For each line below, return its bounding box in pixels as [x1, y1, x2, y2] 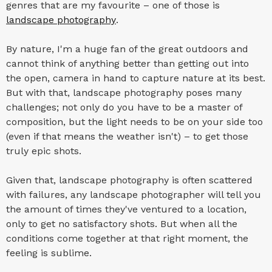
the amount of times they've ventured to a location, [6, 203, 246, 216]
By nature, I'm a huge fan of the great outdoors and [6, 43, 248, 55]
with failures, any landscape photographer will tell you [6, 189, 261, 201]
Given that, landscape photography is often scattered [6, 174, 253, 186]
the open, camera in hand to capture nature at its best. [6, 72, 265, 84]
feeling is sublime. [6, 247, 92, 259]
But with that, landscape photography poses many [6, 87, 242, 99]
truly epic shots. [6, 145, 81, 157]
